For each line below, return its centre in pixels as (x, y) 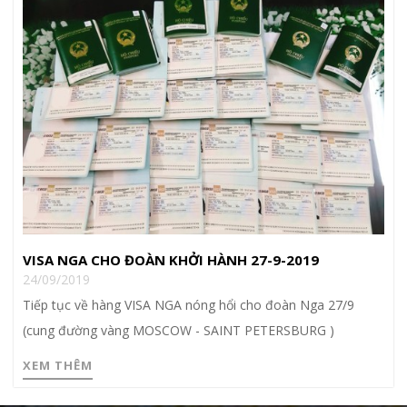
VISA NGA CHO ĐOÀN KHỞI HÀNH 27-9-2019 (171, 260)
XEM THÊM (58, 366)
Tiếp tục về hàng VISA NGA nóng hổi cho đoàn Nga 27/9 (189, 305)
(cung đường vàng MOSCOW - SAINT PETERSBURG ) (179, 331)
